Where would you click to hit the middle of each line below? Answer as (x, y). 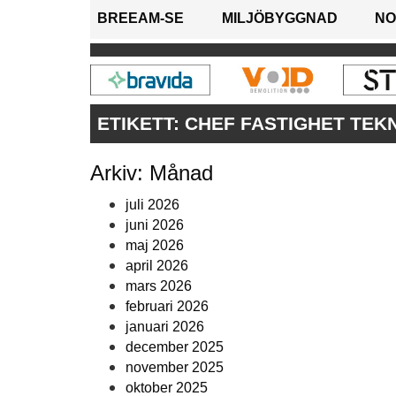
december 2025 (175, 347)
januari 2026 (165, 327)
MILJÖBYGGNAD (279, 19)
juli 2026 (152, 205)
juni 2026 (155, 225)
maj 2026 (155, 246)
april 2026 (157, 266)
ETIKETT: (141, 124)
